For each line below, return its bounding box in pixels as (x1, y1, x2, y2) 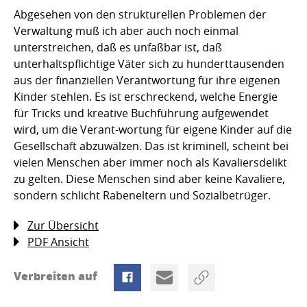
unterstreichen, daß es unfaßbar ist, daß (14, 39, 222, 55)
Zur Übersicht (27, 217, 99, 233)
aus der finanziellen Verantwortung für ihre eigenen (14, 72, 280, 88)
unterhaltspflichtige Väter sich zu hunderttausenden (14, 56, 284, 71)
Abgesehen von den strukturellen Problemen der (14, 6, 267, 22)
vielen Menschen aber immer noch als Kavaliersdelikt (14, 154, 287, 170)
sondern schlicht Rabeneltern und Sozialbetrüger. (14, 187, 271, 203)
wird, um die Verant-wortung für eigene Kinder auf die (14, 121, 292, 137)
